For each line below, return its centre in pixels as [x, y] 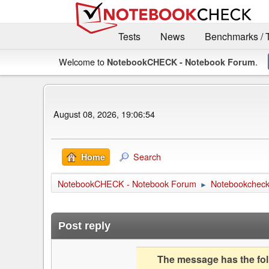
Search [147, 157]
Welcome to [83, 62]
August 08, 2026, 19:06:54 [104, 113]
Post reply [84, 226]
